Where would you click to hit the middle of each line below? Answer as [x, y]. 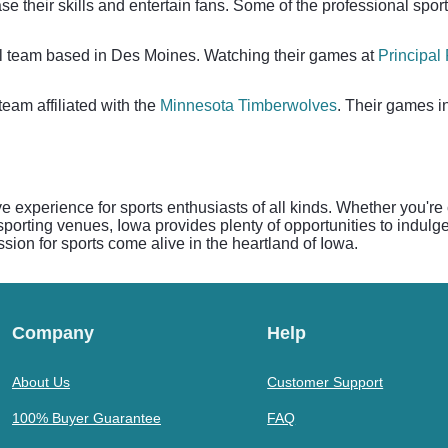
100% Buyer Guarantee [86, 418]
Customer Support [325, 382]
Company [53, 333]
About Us [41, 382]
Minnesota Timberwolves [248, 105]
